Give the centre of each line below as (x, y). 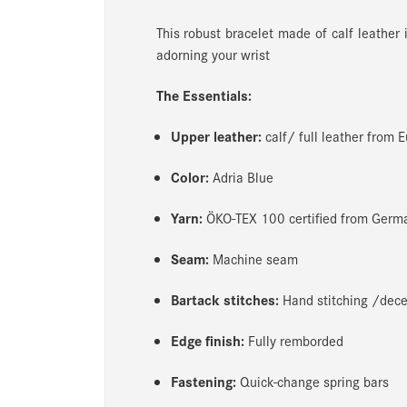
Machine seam (253, 258)
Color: (189, 176)
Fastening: (203, 381)
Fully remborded (293, 340)
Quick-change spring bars (312, 381)
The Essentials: (203, 94)
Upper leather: (218, 135)
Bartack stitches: (224, 299)
